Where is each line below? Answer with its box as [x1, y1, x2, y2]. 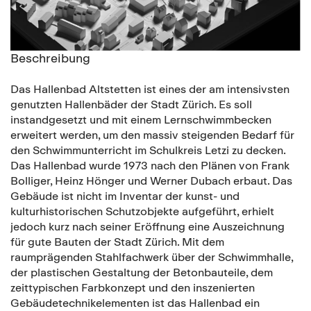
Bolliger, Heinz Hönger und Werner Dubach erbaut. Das [10, 173, 292, 187]
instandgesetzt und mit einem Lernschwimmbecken [10, 112, 271, 126]
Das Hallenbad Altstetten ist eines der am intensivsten [10, 81, 289, 96]
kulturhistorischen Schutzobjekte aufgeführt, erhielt [10, 203, 274, 218]
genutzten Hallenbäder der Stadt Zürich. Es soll [10, 96, 252, 111]
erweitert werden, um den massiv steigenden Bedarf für [10, 127, 294, 142]
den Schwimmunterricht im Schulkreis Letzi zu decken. [10, 142, 285, 157]
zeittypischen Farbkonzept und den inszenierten [10, 280, 255, 294]
